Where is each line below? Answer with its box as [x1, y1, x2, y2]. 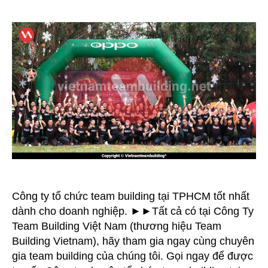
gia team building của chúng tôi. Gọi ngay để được [12, 249, 253, 262]
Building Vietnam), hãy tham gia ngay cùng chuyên [12, 234, 254, 247]
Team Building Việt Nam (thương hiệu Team [12, 220, 221, 232]
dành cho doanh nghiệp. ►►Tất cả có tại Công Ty [12, 205, 254, 217]
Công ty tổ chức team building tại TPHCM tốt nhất [12, 190, 249, 202]
